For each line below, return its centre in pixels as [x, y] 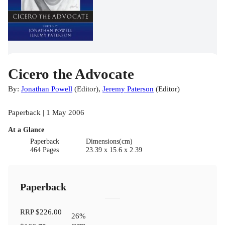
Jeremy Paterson [128, 88]
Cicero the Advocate [71, 74]
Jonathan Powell [47, 88]
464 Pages [45, 150]
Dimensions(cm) [109, 141]
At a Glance [26, 130]
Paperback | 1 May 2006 [46, 112]
